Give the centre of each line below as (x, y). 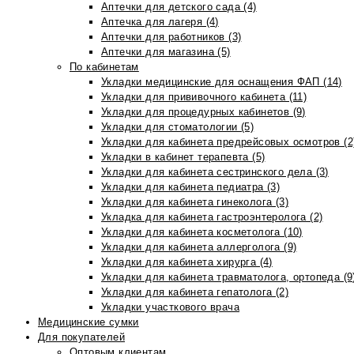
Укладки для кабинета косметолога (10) (202, 232)
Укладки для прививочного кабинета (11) (204, 97)
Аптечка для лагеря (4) (160, 22)
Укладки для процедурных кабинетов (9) (203, 112)
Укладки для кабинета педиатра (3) (191, 187)
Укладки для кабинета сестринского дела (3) (215, 172)
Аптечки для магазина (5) (166, 52)
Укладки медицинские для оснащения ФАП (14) (222, 82)
